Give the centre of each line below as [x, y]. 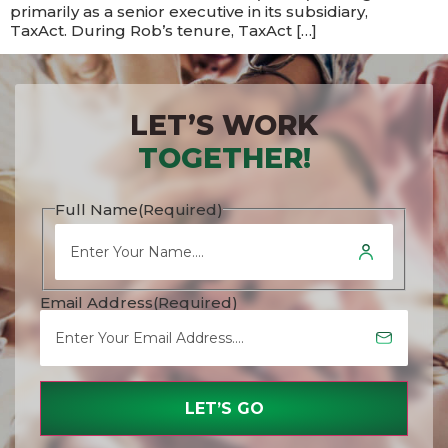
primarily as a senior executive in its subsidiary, [189, 11]
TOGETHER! [224, 158]
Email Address [96, 302]
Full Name [97, 209]
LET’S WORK [224, 125]
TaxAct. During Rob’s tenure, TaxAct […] [163, 30]
